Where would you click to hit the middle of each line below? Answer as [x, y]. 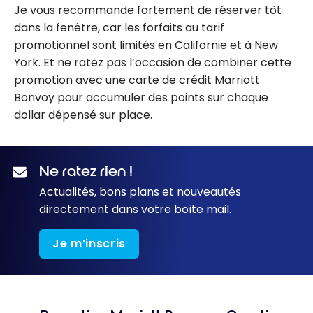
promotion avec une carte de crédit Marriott [137, 80]
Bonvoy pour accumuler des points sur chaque [141, 97]
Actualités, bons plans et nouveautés [140, 191]
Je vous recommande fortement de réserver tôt [148, 10]
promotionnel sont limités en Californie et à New [146, 45]
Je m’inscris [89, 243]
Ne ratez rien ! [86, 171]
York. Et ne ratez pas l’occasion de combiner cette [153, 62]
